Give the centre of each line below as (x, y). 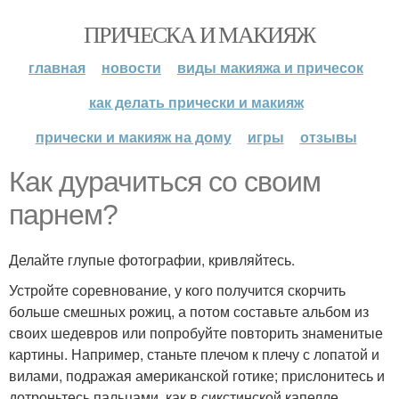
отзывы (328, 137)
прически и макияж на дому (133, 137)
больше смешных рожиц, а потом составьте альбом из (189, 311)
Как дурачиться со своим (165, 182)
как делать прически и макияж (196, 102)
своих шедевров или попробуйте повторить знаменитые (196, 333)
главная (57, 67)
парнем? (63, 215)
